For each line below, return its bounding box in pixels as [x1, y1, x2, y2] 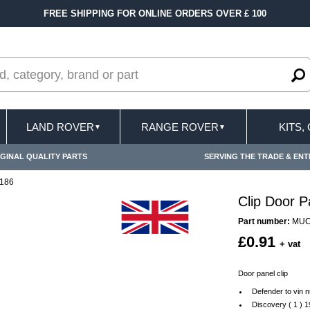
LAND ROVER [26, 120, 94, 133]
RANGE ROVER [141, 120, 219, 133]
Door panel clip [238, 269, 288, 277]
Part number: [238, 217, 290, 226]
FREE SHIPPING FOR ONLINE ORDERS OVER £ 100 [44, 8, 266, 19]
